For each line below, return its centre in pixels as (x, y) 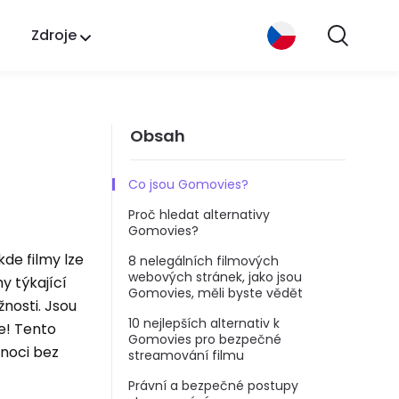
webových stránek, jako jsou (215, 277)
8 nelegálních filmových (204, 261)
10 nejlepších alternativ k (204, 323)
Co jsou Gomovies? (188, 184)
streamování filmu (186, 355)
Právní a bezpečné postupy (213, 385)
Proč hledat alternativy (199, 214)
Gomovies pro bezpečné (205, 339)
